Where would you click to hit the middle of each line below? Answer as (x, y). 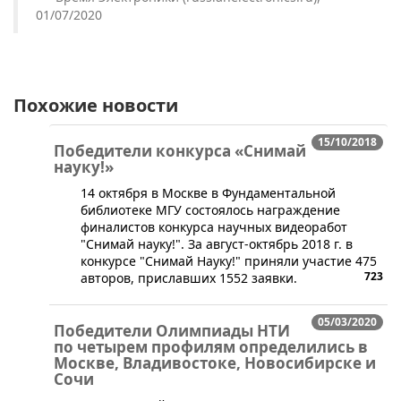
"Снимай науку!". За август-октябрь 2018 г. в (217, 244)
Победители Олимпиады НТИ (172, 331)
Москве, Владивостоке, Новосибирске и (215, 363)
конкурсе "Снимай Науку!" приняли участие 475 (229, 261)
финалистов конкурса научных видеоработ (214, 227)
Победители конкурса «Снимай (180, 151)
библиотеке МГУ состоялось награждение (210, 210)
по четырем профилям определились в (211, 347)
